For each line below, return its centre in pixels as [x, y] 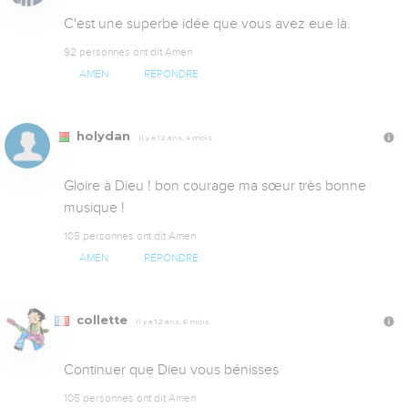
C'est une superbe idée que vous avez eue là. [207, 23]
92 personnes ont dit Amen [128, 51]
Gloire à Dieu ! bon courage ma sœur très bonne [215, 185]
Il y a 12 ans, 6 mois [173, 322]
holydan [103, 136]
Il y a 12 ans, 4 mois [175, 137]
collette [102, 321]
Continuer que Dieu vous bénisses [171, 370]
